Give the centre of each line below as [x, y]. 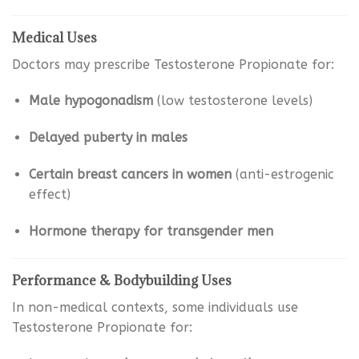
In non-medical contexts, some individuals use [155, 307]
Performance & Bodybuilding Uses [122, 280]
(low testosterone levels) [232, 101]
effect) [49, 195]
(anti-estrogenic [282, 175]
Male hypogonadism [91, 101]
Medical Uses [54, 37]
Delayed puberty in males [108, 138]
